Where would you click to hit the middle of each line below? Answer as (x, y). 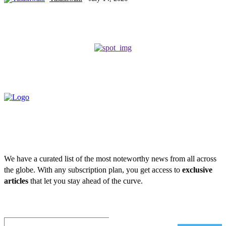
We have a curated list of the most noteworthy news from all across (110, 158)
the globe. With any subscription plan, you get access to (93, 169)
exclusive (197, 169)
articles (16, 181)
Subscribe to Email (43, 208)
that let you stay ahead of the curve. (86, 181)
